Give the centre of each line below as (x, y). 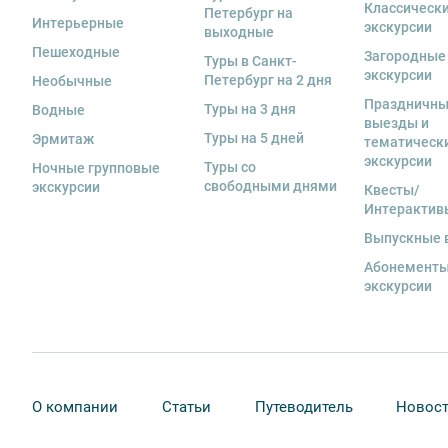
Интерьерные (78, 23)
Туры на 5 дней (253, 138)
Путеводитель (303, 407)
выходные (238, 32)
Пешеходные (76, 52)
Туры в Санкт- (250, 61)
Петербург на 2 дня (267, 80)
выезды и (397, 123)
